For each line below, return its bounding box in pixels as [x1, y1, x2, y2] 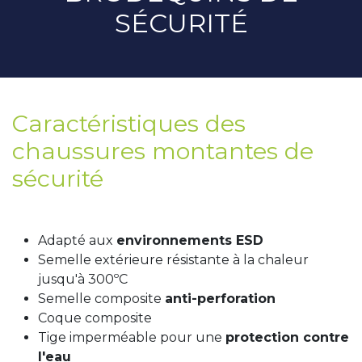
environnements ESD [116, 233, 263, 249]
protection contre [225, 330, 349, 346]
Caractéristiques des [12, 109, 246, 138]
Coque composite [38, 310, 152, 326]
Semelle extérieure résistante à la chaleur [38, 252, 309, 268]
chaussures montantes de [12, 137, 314, 166]
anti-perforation [165, 291, 276, 307]
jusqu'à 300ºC [38, 271, 128, 288]
